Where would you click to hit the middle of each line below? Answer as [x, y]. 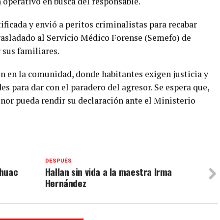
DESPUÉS [58, 161]
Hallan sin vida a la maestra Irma [109, 172]
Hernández [66, 183]
